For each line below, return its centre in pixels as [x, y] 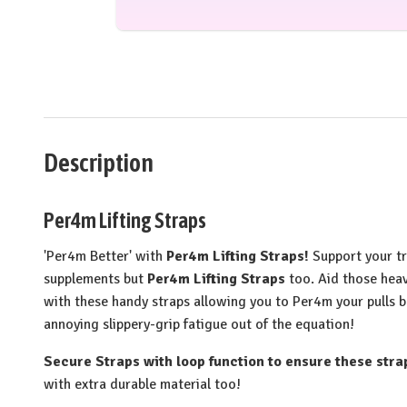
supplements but [94, 278]
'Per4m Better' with [103, 256]
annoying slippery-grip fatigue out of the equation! [199, 324]
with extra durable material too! [142, 384]
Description [99, 162]
